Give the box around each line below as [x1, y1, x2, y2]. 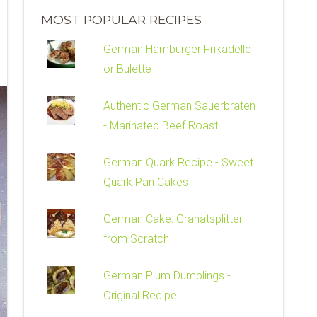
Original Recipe [103, 288, 178, 302]
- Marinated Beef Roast [103, 118, 219, 132]
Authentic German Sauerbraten [103, 98, 256, 113]
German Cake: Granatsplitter [103, 212, 243, 226]
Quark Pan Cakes [103, 175, 189, 189]
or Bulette [103, 62, 152, 76]
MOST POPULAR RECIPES [41, 11, 202, 27]
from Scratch [103, 231, 170, 246]
